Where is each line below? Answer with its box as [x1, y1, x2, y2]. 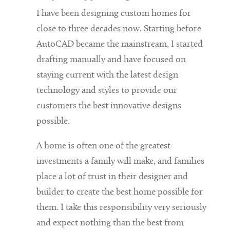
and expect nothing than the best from [36, 218, 184, 228]
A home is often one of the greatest [36, 141, 170, 151]
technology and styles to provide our [36, 86, 177, 96]
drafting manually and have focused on [36, 55, 186, 65]
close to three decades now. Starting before [36, 24, 201, 34]
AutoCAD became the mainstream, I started [36, 40, 203, 50]
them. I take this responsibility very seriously [36, 203, 206, 213]
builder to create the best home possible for [36, 187, 203, 198]
